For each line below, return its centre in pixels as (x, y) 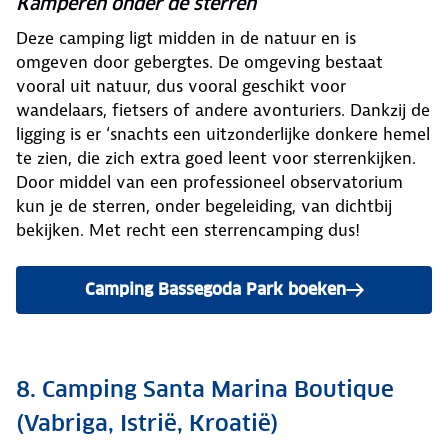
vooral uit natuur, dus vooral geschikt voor (181, 86)
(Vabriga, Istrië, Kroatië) (147, 423)
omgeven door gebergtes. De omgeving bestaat (199, 62)
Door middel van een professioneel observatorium (209, 182)
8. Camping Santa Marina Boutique (205, 389)
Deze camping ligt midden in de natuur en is (186, 38)
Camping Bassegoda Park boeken (215, 290)
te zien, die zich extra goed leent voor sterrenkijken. (216, 158)
